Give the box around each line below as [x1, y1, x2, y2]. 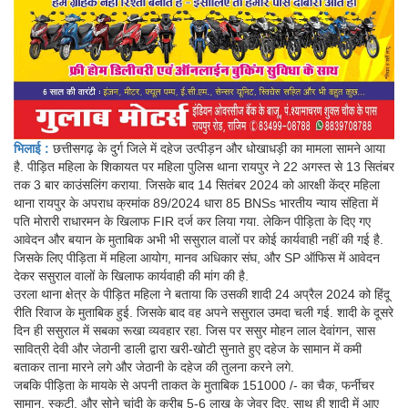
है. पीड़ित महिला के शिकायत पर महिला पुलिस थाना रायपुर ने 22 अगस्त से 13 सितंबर [14, 159, 394, 175]
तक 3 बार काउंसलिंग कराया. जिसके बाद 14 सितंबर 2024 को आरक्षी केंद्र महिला [14, 178, 380, 193]
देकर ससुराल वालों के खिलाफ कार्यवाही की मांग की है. [14, 269, 249, 284]
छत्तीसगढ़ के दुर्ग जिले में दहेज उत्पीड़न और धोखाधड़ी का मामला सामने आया [49, 141, 385, 157]
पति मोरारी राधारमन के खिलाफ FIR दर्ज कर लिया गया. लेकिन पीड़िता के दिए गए [14, 214, 371, 229]
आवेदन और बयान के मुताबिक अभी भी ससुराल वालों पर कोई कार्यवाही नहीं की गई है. [14, 232, 383, 248]
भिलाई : [14, 141, 49, 157]
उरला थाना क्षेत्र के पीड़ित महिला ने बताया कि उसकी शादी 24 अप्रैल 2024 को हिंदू [14, 287, 390, 302]
